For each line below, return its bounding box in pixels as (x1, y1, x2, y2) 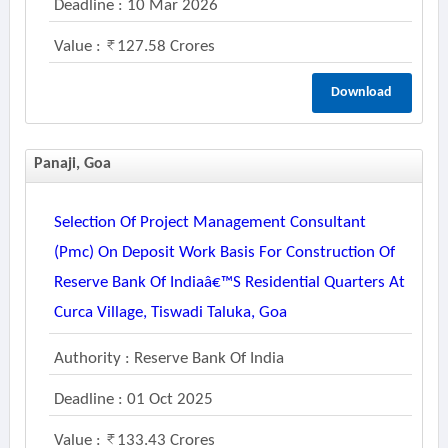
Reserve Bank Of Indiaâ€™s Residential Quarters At (53, 274, 405, 291)
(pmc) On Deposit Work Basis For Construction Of (53, 244, 395, 261)
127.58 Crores (116, 38, 215, 55)
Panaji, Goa (33, 156, 111, 172)
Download (331, 85, 393, 100)
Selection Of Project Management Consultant (53, 214, 366, 231)
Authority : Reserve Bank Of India (53, 350, 284, 367)
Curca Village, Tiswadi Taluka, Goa (53, 304, 287, 321)
